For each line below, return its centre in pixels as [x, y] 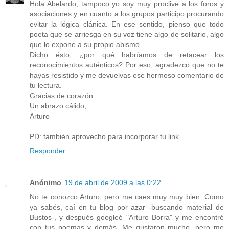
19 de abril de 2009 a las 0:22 [113, 182]
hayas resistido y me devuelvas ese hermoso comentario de [127, 75]
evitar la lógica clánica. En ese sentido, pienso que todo [127, 24]
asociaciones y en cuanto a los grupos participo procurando [127, 14]
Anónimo [45, 182]
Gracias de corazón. [62, 95]
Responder [48, 151]
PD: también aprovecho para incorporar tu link [104, 136]
